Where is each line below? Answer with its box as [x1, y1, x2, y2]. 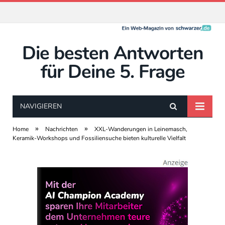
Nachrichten [45, 125, 78, 133]
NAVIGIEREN [20, 101, 62, 111]
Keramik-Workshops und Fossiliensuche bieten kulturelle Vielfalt [13, 134, 186, 142]
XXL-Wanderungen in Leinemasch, [94, 125, 187, 133]
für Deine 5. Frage [40, 59, 185, 84]
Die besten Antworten [22, 41, 203, 66]
